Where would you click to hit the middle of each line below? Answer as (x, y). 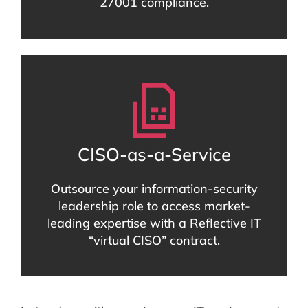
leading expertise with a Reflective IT (154, 223)
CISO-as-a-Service (154, 154)
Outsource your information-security (154, 189)
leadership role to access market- (154, 206)
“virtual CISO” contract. (154, 241)
